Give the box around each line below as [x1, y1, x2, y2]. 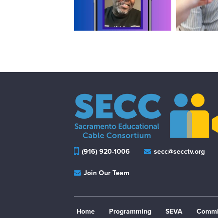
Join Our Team [82, 168, 129, 177]
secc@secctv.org [152, 147, 205, 156]
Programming [109, 207, 151, 216]
